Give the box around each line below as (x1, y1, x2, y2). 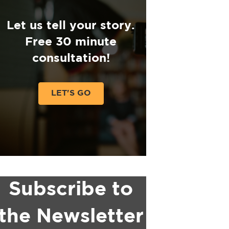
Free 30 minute (25, 36, 117, 48)
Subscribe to (9, 180, 133, 198)
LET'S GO (51, 89, 91, 97)
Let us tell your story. (7, 20, 135, 31)
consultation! (32, 53, 110, 64)
